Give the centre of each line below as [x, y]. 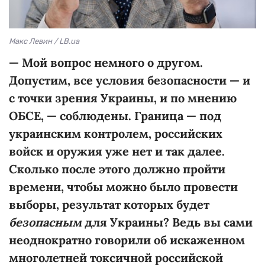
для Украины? [125, 222]
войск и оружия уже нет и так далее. [117, 151]
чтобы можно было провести [152, 186]
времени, [36, 186]
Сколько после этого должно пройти [117, 169]
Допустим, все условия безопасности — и [130, 80]
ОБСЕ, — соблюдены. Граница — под [115, 115]
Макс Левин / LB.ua [44, 41]
